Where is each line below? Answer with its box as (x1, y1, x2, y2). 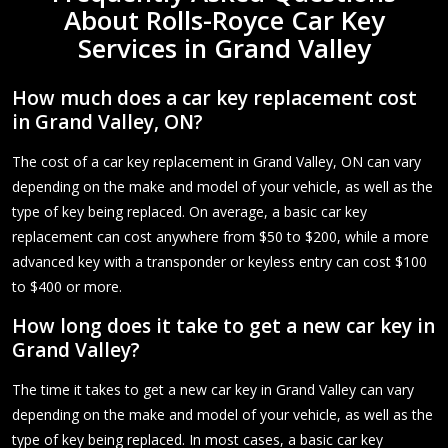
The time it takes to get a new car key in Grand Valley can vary (12, 379, 414, 399)
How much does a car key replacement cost (12, 84, 417, 111)
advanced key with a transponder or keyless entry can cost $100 (12, 251, 427, 271)
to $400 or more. (12, 276, 122, 296)
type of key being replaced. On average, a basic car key (12, 201, 367, 221)
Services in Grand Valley (77, 29, 371, 66)
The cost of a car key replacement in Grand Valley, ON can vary (12, 151, 421, 171)
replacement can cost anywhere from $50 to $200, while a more (12, 226, 429, 246)
